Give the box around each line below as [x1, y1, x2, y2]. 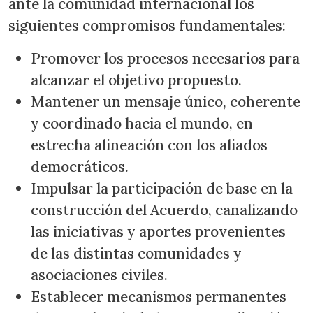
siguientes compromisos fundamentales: [8, 16, 289, 35]
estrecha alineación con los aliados [31, 136, 268, 154]
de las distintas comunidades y [31, 244, 242, 263]
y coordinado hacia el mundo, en [31, 114, 253, 133]
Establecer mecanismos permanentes [31, 287, 286, 306]
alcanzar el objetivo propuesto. [31, 71, 242, 89]
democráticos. [31, 157, 136, 176]
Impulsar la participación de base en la [31, 179, 293, 198]
